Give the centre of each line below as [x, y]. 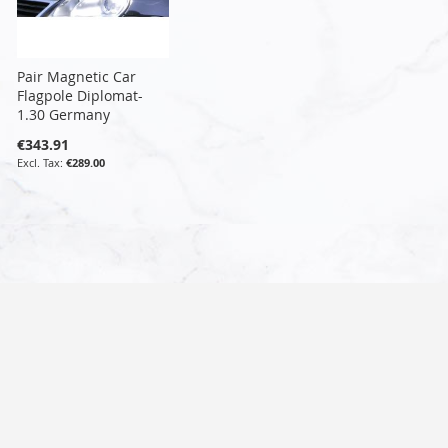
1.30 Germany [64, 114]
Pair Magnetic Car [77, 76]
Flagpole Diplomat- [80, 95]
